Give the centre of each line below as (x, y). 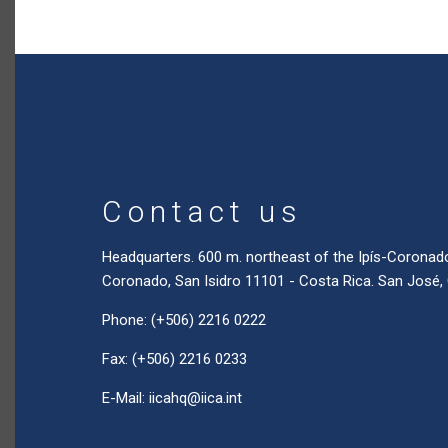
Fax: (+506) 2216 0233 (174, 359)
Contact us (202, 211)
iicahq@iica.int (195, 398)
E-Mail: (125, 398)
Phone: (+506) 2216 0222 (184, 320)
